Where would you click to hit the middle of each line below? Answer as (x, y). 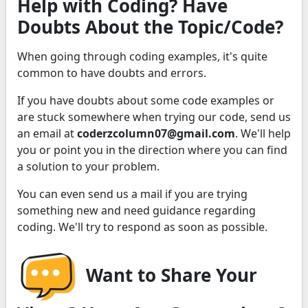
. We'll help (263, 133)
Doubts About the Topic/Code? (150, 26)
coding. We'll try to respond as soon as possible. (142, 227)
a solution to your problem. (88, 166)
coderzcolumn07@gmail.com (156, 133)
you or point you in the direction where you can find (152, 150)
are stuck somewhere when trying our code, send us (154, 117)
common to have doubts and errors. (112, 73)
